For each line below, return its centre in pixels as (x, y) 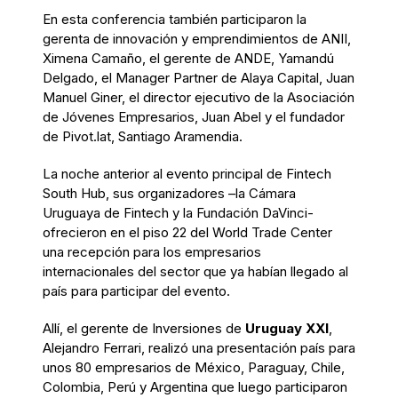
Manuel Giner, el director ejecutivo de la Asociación (199, 97)
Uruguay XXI (287, 328)
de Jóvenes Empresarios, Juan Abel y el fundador (194, 116)
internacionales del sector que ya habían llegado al (195, 271)
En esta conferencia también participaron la (175, 19)
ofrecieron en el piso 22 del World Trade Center (187, 232)
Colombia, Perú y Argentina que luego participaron (195, 386)
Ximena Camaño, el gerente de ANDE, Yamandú (188, 58)
